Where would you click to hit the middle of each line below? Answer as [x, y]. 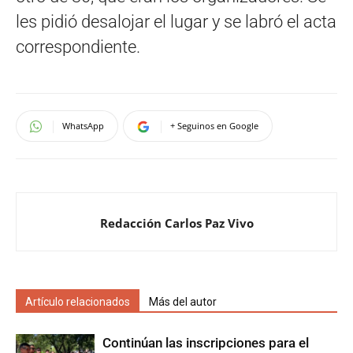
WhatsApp [83, 125]
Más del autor [183, 301]
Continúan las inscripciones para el [206, 342]
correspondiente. [78, 46]
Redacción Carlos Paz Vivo [176, 223]
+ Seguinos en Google [214, 125]
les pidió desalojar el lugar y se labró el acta [176, 21]
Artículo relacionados [78, 301]
